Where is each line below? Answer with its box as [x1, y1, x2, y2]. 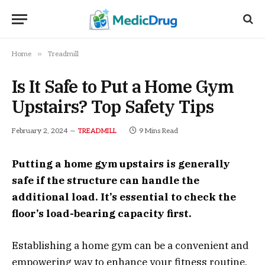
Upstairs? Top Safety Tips [12, 95, 214, 118]
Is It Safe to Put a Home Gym [12, 75, 234, 98]
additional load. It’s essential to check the [12, 190, 236, 203]
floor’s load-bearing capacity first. [12, 207, 192, 220]
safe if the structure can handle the [12, 174, 199, 187]
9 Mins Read [138, 127, 178, 135]
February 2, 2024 [12, 127, 68, 135]
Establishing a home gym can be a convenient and [12, 239, 248, 253]
